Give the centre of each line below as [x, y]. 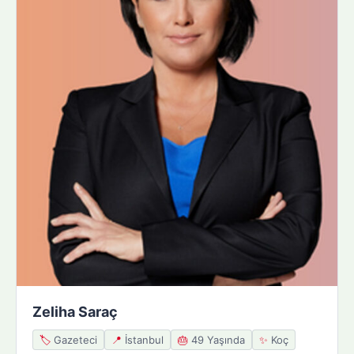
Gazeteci [74, 339]
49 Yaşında [217, 339]
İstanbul [143, 339]
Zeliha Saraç [75, 311]
